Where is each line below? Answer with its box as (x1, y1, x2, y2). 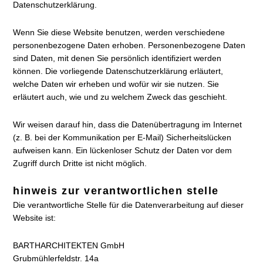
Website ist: (13, 213, 56, 222)
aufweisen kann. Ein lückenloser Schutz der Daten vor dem (13, 146, 232, 155)
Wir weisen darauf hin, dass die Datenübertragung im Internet (13, 120, 242, 129)
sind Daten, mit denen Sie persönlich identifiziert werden (13, 53, 222, 63)
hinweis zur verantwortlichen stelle (13, 185, 219, 197)
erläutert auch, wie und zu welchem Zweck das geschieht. (13, 92, 228, 102)
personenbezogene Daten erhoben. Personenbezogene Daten (13, 41, 246, 50)
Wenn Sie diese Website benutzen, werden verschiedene (13, 28, 225, 37)
